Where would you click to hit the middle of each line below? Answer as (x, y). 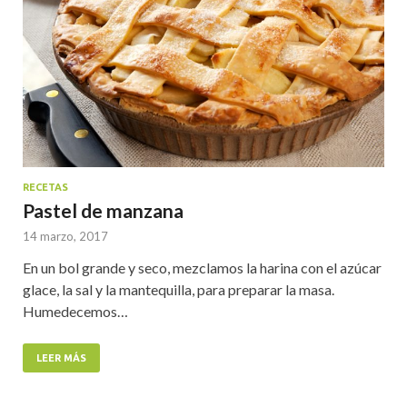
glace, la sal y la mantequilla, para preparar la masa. (179, 289)
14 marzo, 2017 (65, 236)
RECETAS (45, 187)
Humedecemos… (75, 311)
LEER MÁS (61, 357)
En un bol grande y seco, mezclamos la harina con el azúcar (202, 267)
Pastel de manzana (103, 210)
